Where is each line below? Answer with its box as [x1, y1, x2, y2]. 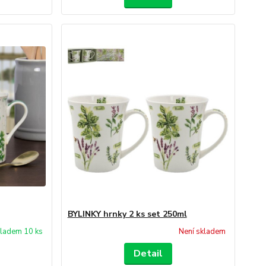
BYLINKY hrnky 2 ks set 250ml [67, 208, 187, 220]
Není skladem [178, 226, 226, 237]
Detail [133, 247, 163, 260]
